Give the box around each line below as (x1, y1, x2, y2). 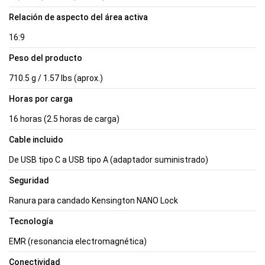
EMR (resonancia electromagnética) (9, 236, 147, 246)
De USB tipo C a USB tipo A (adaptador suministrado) (9, 154, 208, 164)
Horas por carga (9, 93, 73, 104)
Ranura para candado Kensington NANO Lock (9, 195, 178, 205)
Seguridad (9, 175, 49, 185)
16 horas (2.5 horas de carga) (9, 114, 119, 124)
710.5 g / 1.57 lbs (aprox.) (9, 73, 103, 83)
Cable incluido (9, 134, 63, 144)
